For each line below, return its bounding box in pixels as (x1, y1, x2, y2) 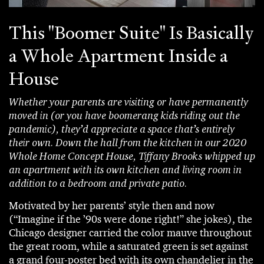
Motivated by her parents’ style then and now (9, 199, 214, 212)
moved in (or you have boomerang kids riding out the (9, 108, 240, 121)
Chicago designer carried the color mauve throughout (9, 226, 252, 239)
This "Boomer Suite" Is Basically (9, 21, 254, 44)
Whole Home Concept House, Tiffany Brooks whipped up (9, 149, 255, 162)
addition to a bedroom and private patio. (9, 176, 187, 189)
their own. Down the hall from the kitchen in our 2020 (9, 136, 246, 148)
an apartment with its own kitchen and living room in (9, 163, 242, 176)
